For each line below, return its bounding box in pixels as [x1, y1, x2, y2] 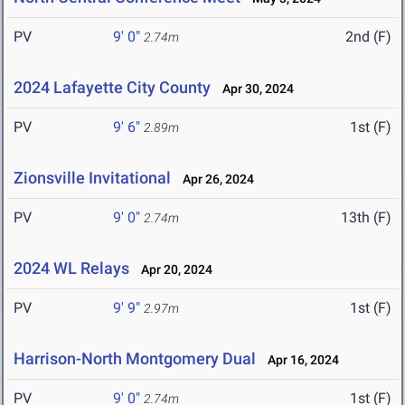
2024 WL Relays [14, 259, 129, 278]
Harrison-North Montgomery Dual [14, 349, 256, 369]
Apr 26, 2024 [174, 172, 254, 187]
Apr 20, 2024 [133, 262, 212, 278]
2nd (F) [345, 28, 391, 46]
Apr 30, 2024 [214, 81, 294, 97]
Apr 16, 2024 [259, 353, 339, 368]
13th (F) [341, 209, 391, 227]
